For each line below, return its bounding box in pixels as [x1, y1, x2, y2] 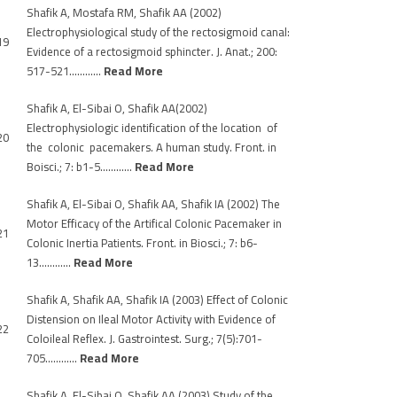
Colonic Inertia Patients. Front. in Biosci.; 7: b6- [27, 232, 258, 253]
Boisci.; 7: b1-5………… [27, 156, 135, 177]
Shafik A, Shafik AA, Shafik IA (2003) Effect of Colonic [27, 289, 288, 310]
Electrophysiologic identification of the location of [27, 117, 280, 138]
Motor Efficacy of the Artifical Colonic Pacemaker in [27, 213, 282, 234]
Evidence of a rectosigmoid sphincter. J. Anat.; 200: [27, 41, 277, 62]
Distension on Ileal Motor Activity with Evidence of [27, 308, 276, 330]
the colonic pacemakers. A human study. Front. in [27, 136, 276, 158]
